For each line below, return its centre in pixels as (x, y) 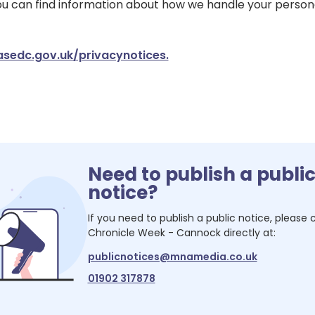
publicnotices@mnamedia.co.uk (172, 256)
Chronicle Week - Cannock (154, 232)
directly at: (248, 232)
